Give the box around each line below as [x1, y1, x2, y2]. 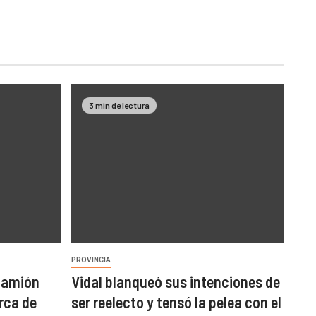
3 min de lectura [88, 100, 150, 111]
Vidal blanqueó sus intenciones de [71, 272, 280, 291]
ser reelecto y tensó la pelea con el [71, 292, 281, 311]
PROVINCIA [71, 255, 111, 264]
